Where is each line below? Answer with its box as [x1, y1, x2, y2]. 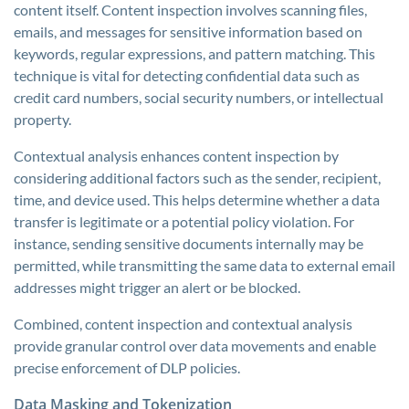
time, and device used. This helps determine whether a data [14, 191, 380, 208]
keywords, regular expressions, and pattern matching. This [14, 45, 375, 62]
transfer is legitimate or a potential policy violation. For [14, 213, 354, 230]
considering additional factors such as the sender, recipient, [14, 169, 381, 186]
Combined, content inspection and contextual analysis [14, 315, 352, 332]
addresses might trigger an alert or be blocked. [14, 278, 300, 296]
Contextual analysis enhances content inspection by [14, 147, 339, 164]
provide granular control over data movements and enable [14, 337, 376, 354]
